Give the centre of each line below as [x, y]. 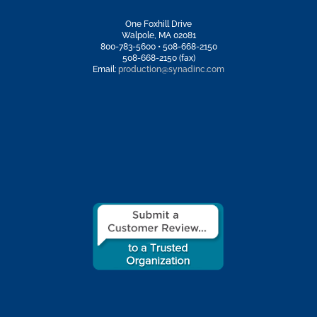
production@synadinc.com [171, 69]
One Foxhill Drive [158, 24]
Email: [105, 69]
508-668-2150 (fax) [158, 58]
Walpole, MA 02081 [158, 35]
